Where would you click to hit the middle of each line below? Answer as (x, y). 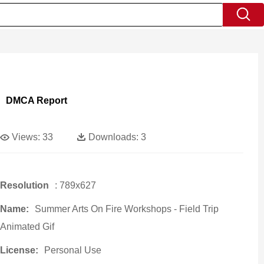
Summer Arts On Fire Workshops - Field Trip (126, 209)
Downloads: (113, 137)
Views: (26, 137)
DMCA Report (36, 100)
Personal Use (72, 250)
